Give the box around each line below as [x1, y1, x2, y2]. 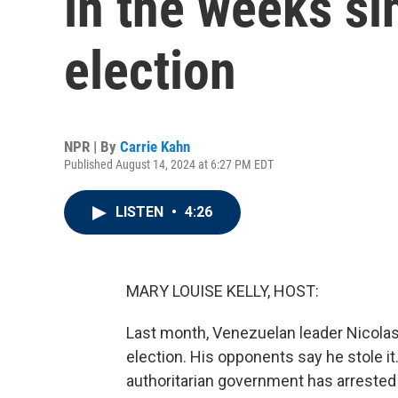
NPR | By [64, 138, 120, 155]
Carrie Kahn [120, 138, 190, 155]
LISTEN [115, 203, 167, 220]
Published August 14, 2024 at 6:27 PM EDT [64, 157, 274, 171]
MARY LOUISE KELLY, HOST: [126, 282, 319, 300]
